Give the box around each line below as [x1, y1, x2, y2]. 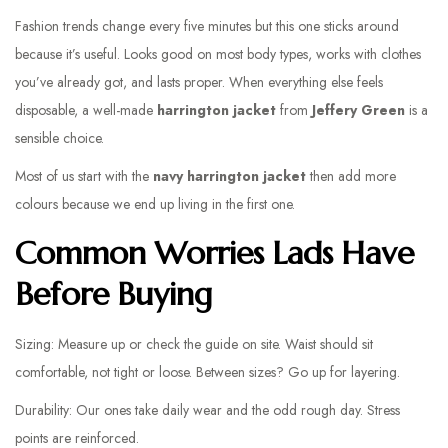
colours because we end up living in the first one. [15, 194, 295, 214]
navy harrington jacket [153, 166, 306, 186]
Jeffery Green [312, 100, 405, 120]
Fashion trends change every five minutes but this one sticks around [15, 16, 399, 36]
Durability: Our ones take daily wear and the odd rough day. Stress [15, 400, 400, 420]
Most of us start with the [15, 166, 153, 186]
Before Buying [15, 274, 213, 314]
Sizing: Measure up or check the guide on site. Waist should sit [15, 334, 373, 354]
